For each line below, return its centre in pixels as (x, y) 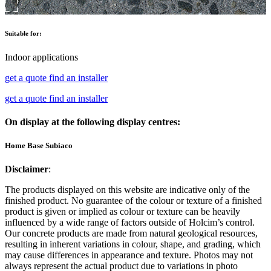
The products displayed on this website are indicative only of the (127, 190)
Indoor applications (41, 57)
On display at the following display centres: (93, 122)
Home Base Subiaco (39, 146)
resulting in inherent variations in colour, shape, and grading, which (133, 244)
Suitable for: (23, 33)
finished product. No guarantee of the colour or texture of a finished (133, 201)
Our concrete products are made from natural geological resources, (131, 233)
